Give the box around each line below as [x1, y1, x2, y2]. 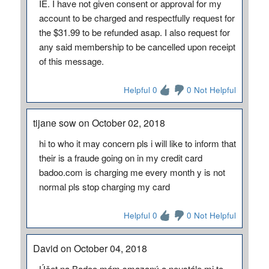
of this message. [38, 55, 104, 67]
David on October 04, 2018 [32, 241, 147, 255]
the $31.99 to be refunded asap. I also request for [38, 26, 230, 38]
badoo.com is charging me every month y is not [38, 166, 225, 178]
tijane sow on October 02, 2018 [32, 116, 165, 130]
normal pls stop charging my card [38, 180, 170, 193]
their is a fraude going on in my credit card [38, 151, 202, 164]
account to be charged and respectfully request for [38, 11, 235, 24]
